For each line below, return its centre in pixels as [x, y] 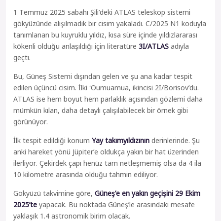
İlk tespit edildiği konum [53, 140]
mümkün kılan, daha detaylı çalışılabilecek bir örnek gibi [101, 110]
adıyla [179, 46]
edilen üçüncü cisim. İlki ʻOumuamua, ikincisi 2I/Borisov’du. [106, 88]
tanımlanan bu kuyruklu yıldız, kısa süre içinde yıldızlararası [105, 35]
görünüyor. [31, 122]
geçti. [22, 57]
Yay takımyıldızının [121, 140]
